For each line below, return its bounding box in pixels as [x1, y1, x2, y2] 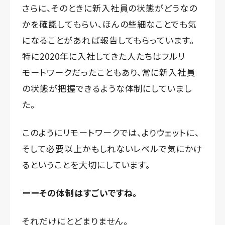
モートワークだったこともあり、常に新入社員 [22, 66, 196, 79]
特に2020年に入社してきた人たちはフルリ [22, 50, 186, 63]
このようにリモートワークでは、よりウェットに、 [22, 126, 200, 139]
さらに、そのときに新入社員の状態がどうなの [22, 2, 198, 15]
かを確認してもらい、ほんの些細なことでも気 [22, 18, 197, 31]
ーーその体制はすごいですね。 [22, 186, 138, 199]
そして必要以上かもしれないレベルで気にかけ [22, 142, 203, 155]
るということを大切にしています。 [22, 158, 151, 171]
